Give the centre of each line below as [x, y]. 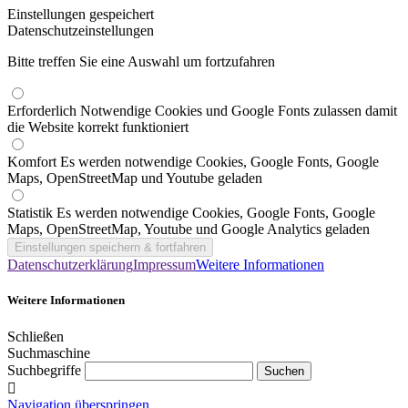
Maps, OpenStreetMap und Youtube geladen [135, 178]
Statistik [32, 213]
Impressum [164, 265]
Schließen [36, 336]
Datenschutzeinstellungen [81, 31]
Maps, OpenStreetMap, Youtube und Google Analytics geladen [189, 229]
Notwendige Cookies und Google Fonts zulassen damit [239, 111]
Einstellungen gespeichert [81, 15]
